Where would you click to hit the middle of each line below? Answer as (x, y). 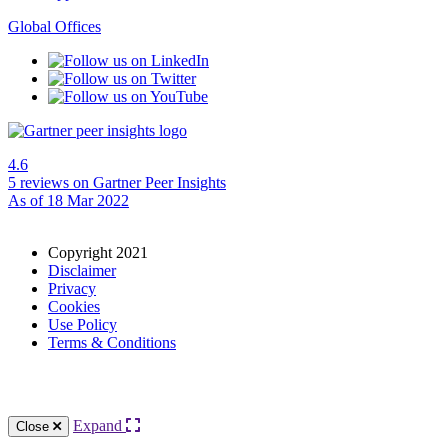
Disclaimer (82, 271)
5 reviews (38, 183)
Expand (99, 426)
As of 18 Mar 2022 (68, 201)
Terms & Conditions (112, 343)
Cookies (74, 307)
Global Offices (54, 27)
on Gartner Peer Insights (147, 183)
